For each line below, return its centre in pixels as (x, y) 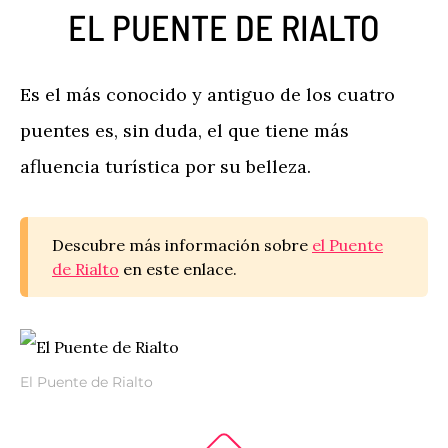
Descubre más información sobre (182, 245)
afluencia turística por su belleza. (165, 166)
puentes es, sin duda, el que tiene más (184, 130)
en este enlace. (178, 269)
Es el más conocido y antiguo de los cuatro (207, 94)
